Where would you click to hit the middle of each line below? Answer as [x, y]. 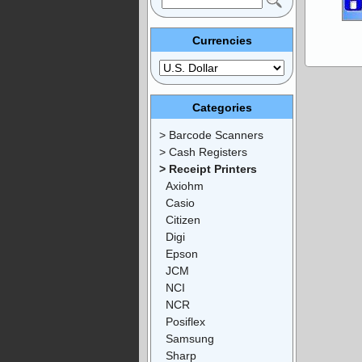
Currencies [222, 40]
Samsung [190, 338]
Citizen [183, 219]
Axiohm [185, 185]
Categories [222, 107]
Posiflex [185, 321]
